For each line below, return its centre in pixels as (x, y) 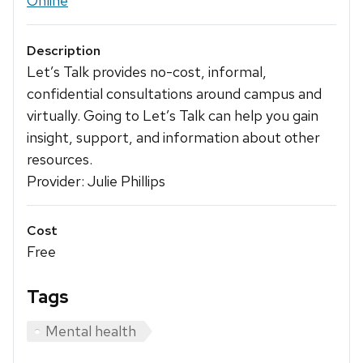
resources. (60, 159)
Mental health (91, 331)
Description (64, 50)
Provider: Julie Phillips (96, 181)
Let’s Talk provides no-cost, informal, (147, 71)
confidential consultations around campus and (174, 93)
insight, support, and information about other (173, 137)
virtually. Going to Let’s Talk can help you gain (173, 115)
